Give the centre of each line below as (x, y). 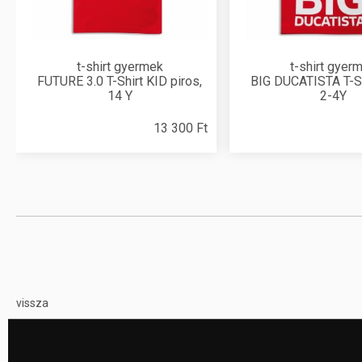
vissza (32, 303)
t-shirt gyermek (120, 67)
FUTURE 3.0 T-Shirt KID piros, (120, 81)
